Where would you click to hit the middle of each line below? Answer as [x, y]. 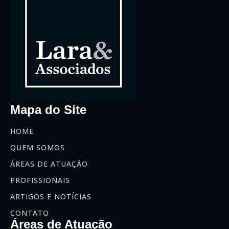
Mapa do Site [48, 109]
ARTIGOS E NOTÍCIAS [51, 196]
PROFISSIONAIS [40, 180]
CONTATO [30, 213]
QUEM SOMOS [38, 147]
